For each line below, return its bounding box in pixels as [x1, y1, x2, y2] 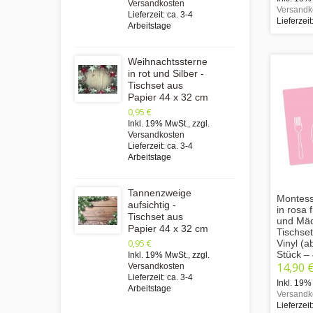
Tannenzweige [128, 187, 191, 198]
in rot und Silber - [128, 68, 204, 79]
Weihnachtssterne [128, 56, 208, 67]
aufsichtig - [128, 199, 176, 210]
